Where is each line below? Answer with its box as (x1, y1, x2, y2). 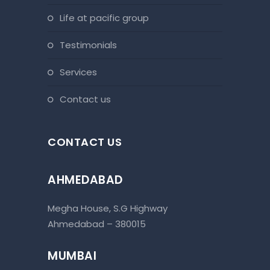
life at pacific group (63, 11, 149, 25)
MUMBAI (48, 248, 96, 265)
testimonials (65, 39, 117, 52)
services (65, 66, 97, 79)
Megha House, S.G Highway (48, 202, 168, 215)
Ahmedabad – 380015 (48, 218, 146, 231)
